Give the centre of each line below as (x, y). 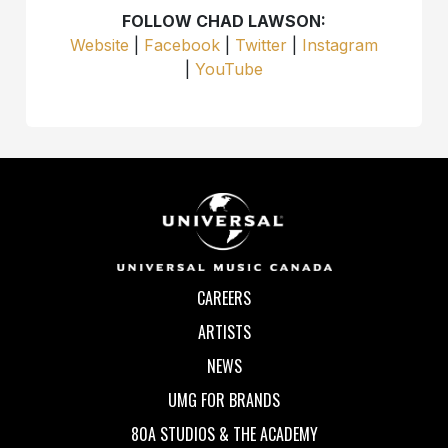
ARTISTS (224, 332)
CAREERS (224, 298)
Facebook (182, 45)
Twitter (261, 45)
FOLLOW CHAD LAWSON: (224, 21)
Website (99, 45)
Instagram (340, 45)
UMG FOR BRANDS (224, 400)
